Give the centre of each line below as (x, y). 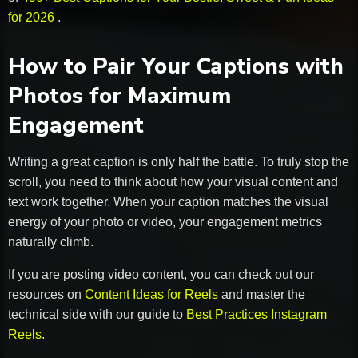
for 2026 (33, 18)
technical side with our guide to (97, 314)
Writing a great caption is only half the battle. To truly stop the (179, 161)
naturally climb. (51, 241)
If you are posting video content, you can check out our (161, 274)
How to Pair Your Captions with (176, 66)
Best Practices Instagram (257, 314)
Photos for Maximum (119, 96)
